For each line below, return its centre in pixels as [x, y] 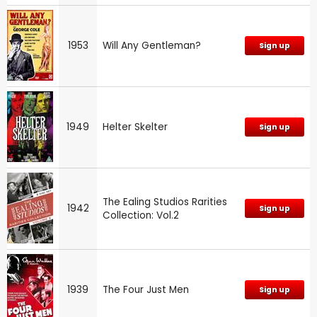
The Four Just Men [146, 289]
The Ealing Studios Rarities [165, 202]
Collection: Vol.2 [141, 215]
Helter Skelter [135, 127]
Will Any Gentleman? [152, 45]
